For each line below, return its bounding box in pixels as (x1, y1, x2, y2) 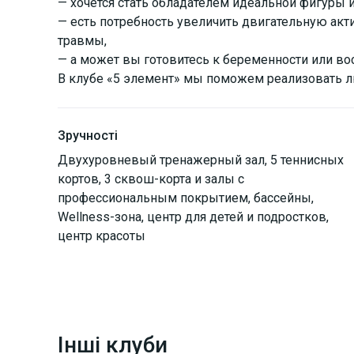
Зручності (58, 127, 118, 143)
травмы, (58, 32, 107, 48)
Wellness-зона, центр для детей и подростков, (58, 209, 329, 224)
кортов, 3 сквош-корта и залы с (58, 171, 244, 186)
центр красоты (58, 228, 145, 243)
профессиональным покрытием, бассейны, (58, 190, 314, 205)
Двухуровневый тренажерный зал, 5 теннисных (58, 152, 344, 168)
